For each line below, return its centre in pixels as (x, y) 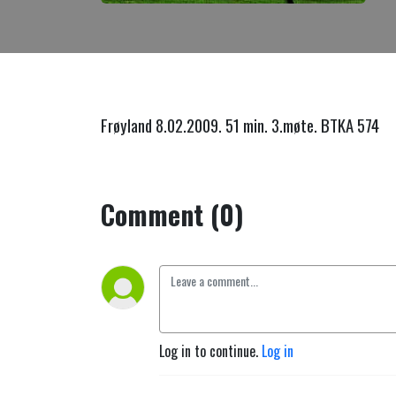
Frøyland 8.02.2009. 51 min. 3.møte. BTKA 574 (240, 125)
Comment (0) (172, 214)
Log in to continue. (210, 351)
